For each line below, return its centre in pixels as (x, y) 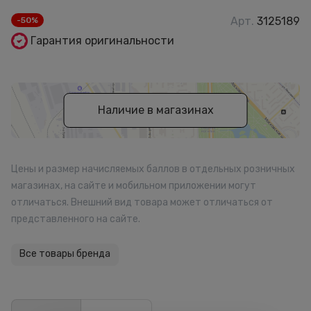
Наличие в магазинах (155, 110)
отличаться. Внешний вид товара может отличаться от (142, 202)
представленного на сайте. (76, 219)
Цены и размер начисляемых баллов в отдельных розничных (153, 169)
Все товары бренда (65, 254)
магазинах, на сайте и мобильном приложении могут (134, 186)
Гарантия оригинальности (102, 41)
